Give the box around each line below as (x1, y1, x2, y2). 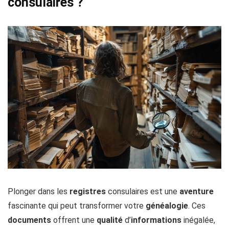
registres (70, 186, 106, 196)
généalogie (146, 200, 188, 211)
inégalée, (181, 215, 215, 225)
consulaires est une (106, 186, 179, 196)
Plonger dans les (8, 186, 70, 196)
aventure (179, 186, 214, 196)
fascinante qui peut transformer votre (8, 200, 146, 211)
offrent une (51, 215, 97, 225)
